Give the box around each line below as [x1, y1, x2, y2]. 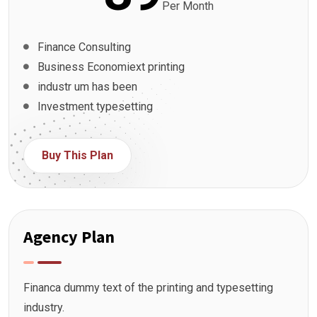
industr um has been [38, 79, 137, 93]
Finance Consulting [38, 40, 131, 54]
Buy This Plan [42, 148, 113, 162]
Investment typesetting [38, 99, 153, 113]
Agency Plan [23, 225, 115, 248]
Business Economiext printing [38, 59, 185, 74]
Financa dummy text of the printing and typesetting [23, 280, 273, 294]
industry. [23, 300, 64, 314]
